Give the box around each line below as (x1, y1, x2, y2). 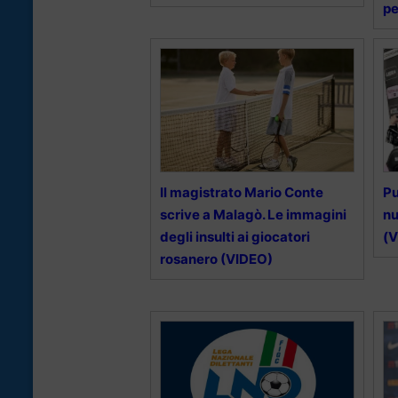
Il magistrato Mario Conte (160, 184, 323, 202)
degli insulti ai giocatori (160, 228, 310, 246)
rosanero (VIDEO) (160, 251, 273, 268)
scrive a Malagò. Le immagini (160, 206, 346, 224)
